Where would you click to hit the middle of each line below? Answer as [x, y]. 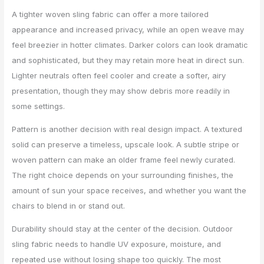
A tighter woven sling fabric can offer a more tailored [110, 14]
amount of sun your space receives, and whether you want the [129, 191]
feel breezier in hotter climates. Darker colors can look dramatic [130, 45]
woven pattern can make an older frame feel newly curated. [124, 160]
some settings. [39, 106]
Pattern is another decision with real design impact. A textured [127, 129]
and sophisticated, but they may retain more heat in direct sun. [128, 60]
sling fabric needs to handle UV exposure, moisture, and [117, 244]
